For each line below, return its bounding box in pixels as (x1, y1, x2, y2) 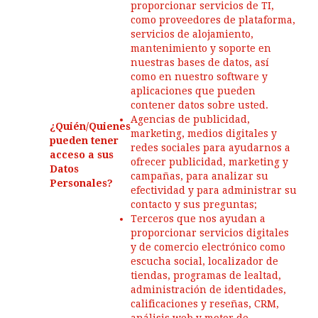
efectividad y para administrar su (131, 185, 297, 196)
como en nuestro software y (131, 71, 268, 82)
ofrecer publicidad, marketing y (131, 156, 288, 168)
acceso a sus (50, 149, 114, 160)
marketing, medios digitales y (131, 128, 277, 139)
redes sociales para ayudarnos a (131, 142, 290, 153)
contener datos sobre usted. (131, 99, 268, 111)
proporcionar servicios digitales (131, 227, 289, 238)
